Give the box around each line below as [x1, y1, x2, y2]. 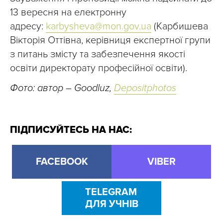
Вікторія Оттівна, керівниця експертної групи [10, 34, 211, 47]
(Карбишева [151, 20, 208, 33]
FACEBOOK [35, 156, 88, 168]
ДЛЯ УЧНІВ [85, 198, 138, 211]
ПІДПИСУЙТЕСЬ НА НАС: [10, 124, 132, 136]
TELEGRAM [85, 186, 137, 199]
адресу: [10, 20, 46, 33]
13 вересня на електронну [10, 6, 126, 19]
